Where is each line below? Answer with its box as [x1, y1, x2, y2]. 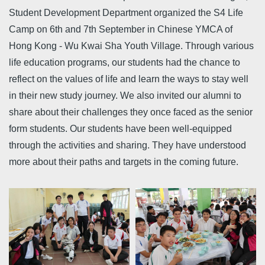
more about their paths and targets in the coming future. [9, 157, 238, 167]
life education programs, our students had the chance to [9, 57, 240, 67]
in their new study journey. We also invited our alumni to [9, 91, 241, 101]
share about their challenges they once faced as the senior [9, 107, 253, 117]
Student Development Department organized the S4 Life [9, 8, 243, 18]
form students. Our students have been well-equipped [9, 124, 232, 134]
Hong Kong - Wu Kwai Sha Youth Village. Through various [9, 41, 254, 51]
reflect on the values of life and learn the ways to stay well [9, 74, 248, 84]
